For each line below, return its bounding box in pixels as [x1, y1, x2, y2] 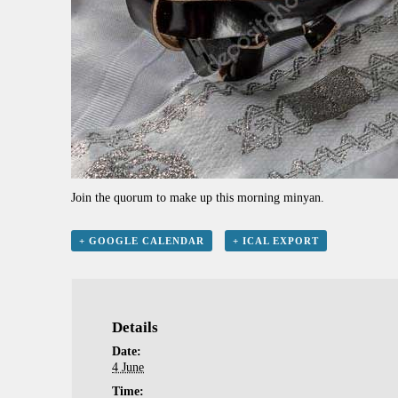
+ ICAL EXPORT [232, 235, 319, 247]
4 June [112, 361, 145, 375]
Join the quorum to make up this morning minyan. [71, 191, 324, 205]
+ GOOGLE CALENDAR [79, 235, 204, 247]
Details [112, 319, 159, 337]
